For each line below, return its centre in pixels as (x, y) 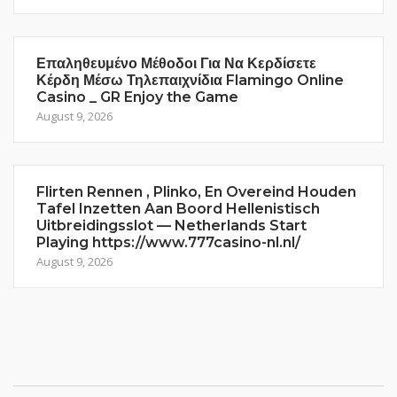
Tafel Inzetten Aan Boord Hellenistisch (178, 209)
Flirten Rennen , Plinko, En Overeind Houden (196, 192)
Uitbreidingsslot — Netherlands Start (171, 226)
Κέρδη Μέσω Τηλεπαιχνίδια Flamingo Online (190, 80)
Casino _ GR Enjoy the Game (137, 97)
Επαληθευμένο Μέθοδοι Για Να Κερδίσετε (176, 63)
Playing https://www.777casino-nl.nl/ (168, 242)
